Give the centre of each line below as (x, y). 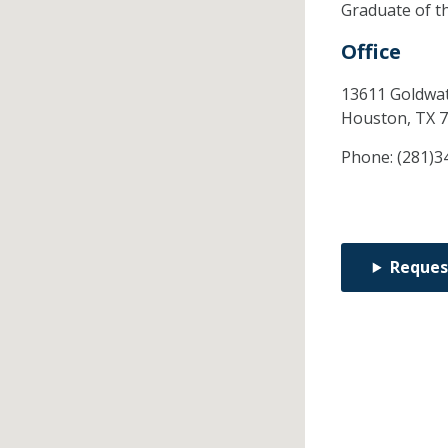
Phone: (368, 157)
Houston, (377, 118)
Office (370, 52)
